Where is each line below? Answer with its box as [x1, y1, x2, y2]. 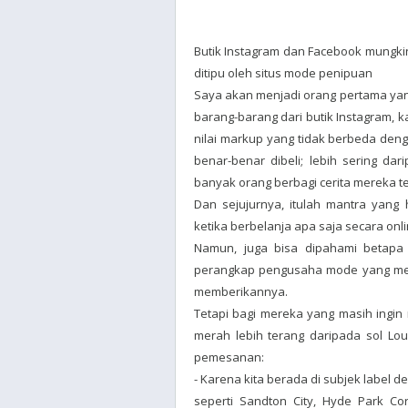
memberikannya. [194, 283, 288, 300]
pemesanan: [194, 349, 264, 365]
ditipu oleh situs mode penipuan [194, 65, 372, 81]
